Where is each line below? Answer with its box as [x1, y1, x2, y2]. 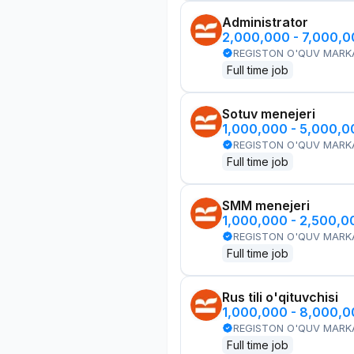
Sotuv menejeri [222, 106, 315, 122]
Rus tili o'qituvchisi [222, 289, 338, 305]
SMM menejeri [222, 198, 310, 213]
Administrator [222, 14, 308, 30]
